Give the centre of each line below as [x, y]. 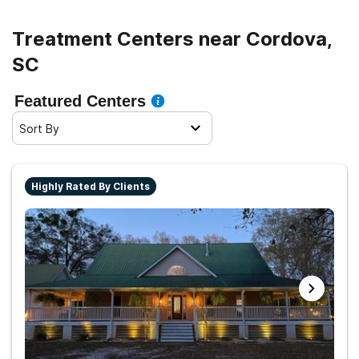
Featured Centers [80, 101]
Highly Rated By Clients [91, 186]
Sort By [39, 128]
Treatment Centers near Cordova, [172, 39]
